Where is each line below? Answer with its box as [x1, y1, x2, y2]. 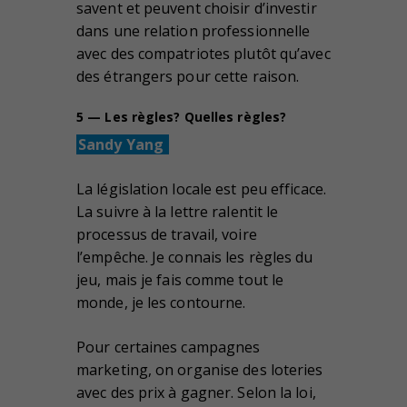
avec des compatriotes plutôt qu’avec [76, 44, 331, 65]
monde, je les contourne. [76, 293, 246, 313]
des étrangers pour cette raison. [76, 66, 300, 87]
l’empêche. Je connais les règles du [76, 247, 313, 268]
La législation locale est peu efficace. [76, 179, 326, 200]
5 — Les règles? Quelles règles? [76, 108, 287, 126]
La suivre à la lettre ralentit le [76, 202, 279, 223]
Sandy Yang [78, 134, 168, 155]
